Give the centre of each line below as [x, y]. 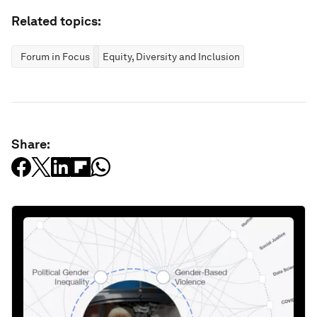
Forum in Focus [55, 57]
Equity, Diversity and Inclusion [171, 57]
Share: [31, 144]
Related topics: [56, 21]
